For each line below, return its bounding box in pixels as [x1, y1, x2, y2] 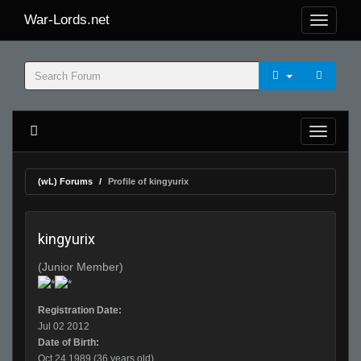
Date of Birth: [38, 337, 99, 349]
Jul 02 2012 [38, 321, 89, 333]
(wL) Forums [38, 176, 93, 186]
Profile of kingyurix [108, 176, 189, 186]
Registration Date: [38, 305, 122, 317]
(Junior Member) [38, 260, 123, 273]
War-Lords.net [24, 12, 110, 27]
